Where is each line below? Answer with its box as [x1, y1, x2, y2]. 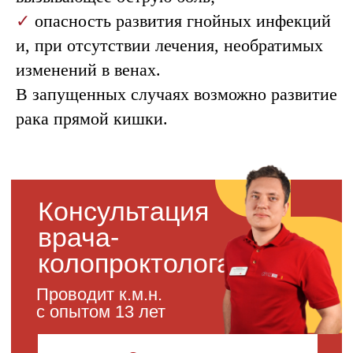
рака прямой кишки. [16, 109, 168, 128]
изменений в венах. [16, 60, 161, 80]
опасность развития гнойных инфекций [35, 11, 331, 31]
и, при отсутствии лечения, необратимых [16, 35, 323, 55]
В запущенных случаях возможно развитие [16, 84, 337, 104]
